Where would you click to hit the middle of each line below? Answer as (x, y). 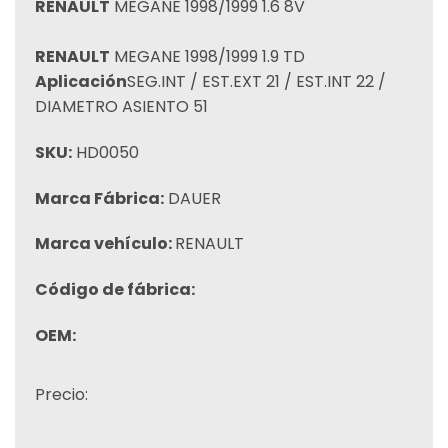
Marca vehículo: (105, 244)
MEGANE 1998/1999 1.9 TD (207, 56)
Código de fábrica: (115, 290)
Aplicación (81, 81)
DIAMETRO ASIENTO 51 (121, 106)
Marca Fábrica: (99, 198)
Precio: (61, 394)
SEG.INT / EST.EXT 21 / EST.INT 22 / (256, 81)
